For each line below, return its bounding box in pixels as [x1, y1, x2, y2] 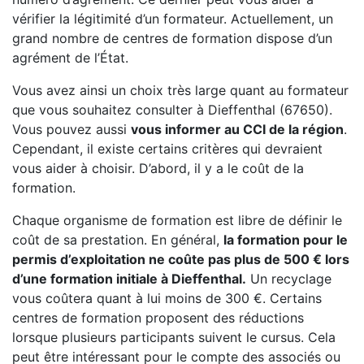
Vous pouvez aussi [12, 121, 131, 137]
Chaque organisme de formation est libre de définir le [12, 212, 342, 228]
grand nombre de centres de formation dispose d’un [12, 30, 332, 46]
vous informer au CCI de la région [131, 121, 344, 137]
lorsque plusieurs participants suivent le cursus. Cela [12, 329, 336, 345]
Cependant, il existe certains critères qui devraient [12, 141, 323, 157]
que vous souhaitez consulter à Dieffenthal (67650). [12, 102, 332, 118]
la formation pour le [223, 232, 348, 248]
